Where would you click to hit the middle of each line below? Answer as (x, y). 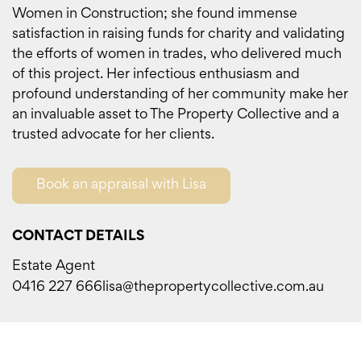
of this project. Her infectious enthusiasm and (156, 73)
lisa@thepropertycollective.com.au (213, 286)
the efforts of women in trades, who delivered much (177, 53)
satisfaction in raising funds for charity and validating (178, 33)
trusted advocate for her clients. (113, 134)
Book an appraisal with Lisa (121, 184)
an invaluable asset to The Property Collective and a (176, 114)
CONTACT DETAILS (78, 235)
